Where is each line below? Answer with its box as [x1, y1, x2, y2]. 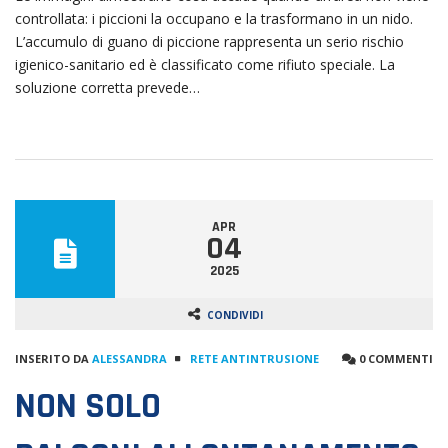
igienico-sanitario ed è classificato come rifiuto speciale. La [15, 54, 395, 74]
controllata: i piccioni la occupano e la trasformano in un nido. [15, 8, 413, 28]
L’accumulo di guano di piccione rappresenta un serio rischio [15, 31, 404, 51]
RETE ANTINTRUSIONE [190, 350, 319, 366]
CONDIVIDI [207, 307, 263, 322]
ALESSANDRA [92, 350, 167, 366]
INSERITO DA [15, 350, 92, 366]
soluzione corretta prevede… [15, 77, 200, 97]
